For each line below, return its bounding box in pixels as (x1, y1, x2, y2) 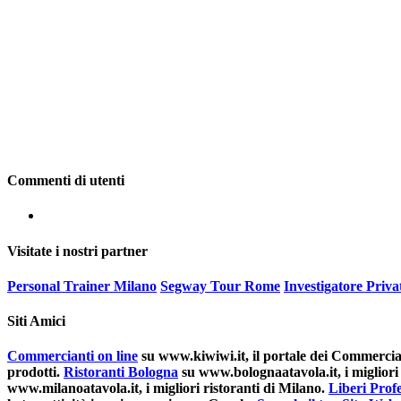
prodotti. (7, 364, 60, 380)
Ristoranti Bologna (64, 364, 178, 380)
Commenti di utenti (7, 173, 124, 189)
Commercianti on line (7, 348, 138, 364)
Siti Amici (7, 313, 65, 329)
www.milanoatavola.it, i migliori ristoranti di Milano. (7, 380, 325, 397)
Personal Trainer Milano (7, 277, 157, 294)
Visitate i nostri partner (7, 243, 148, 259)
